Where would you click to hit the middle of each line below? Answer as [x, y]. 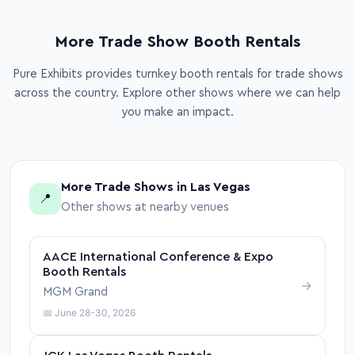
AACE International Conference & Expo [158, 257]
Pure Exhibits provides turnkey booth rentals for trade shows [177, 74]
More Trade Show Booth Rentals [177, 42]
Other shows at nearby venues [145, 208]
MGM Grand [75, 292]
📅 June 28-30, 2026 [89, 313]
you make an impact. [177, 113]
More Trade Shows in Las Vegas [156, 187]
